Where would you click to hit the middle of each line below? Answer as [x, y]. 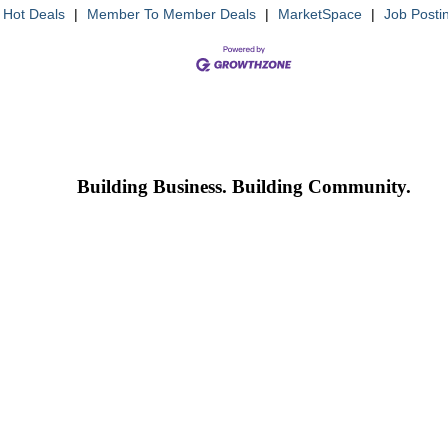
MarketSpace [319, 14]
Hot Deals [33, 14]
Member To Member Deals [171, 14]
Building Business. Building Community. [244, 187]
